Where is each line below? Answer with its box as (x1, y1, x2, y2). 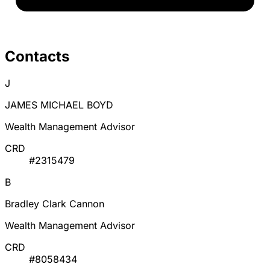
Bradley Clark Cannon (5, 198, 104, 210)
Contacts (5, 48, 69, 66)
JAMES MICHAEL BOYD (5, 99, 113, 111)
